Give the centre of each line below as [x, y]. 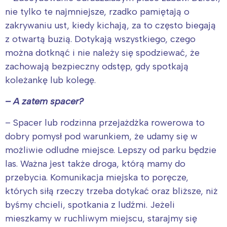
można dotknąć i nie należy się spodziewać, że [102, 52]
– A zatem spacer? [44, 101]
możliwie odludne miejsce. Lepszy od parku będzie [111, 150]
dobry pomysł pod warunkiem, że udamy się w [101, 136]
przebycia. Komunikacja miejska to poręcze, [97, 177]
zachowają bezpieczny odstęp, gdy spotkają [97, 66]
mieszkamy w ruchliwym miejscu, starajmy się [101, 218]
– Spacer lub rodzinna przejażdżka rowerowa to [105, 122]
